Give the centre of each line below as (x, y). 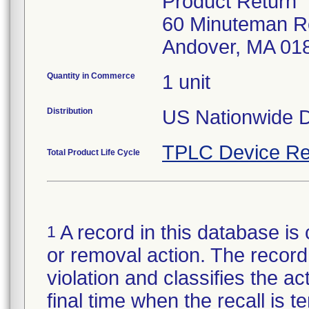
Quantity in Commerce (91, 76)
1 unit (186, 82)
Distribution (70, 111)
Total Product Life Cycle (93, 152)
